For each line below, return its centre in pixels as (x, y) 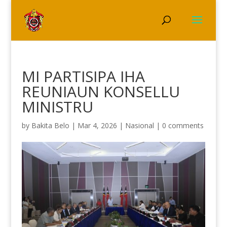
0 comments (183, 125)
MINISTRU (57, 107)
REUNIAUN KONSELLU (101, 91)
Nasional (139, 125)
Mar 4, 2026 (97, 125)
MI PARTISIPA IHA (83, 76)
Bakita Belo (50, 125)
